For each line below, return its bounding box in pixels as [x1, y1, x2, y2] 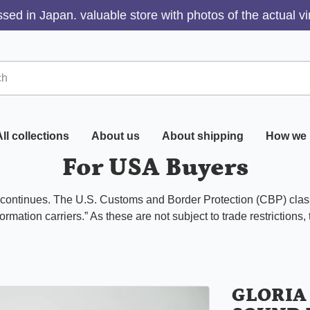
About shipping [161, 130, 244, 142]
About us [91, 130, 140, 142]
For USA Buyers [62, 154, 248, 182]
